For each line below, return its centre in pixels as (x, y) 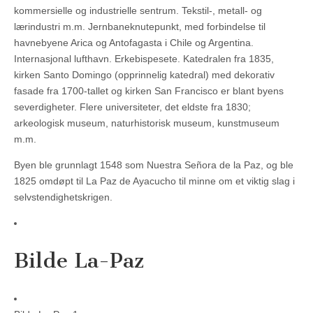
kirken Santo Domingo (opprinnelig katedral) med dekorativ (144, 75)
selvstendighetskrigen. (63, 197)
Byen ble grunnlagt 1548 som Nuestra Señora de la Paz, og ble (154, 165)
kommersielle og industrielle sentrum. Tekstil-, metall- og (138, 11)
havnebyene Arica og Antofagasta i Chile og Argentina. (134, 43)
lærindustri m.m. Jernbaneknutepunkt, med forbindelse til (140, 27)
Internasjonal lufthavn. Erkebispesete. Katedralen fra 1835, (144, 59)
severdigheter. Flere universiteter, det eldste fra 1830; (132, 107)
